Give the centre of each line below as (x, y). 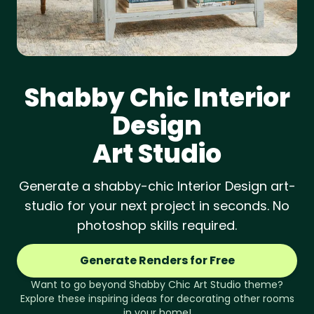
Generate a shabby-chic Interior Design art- (157, 186)
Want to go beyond (80, 285)
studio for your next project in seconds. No (157, 206)
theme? (262, 285)
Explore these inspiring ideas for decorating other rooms (157, 299)
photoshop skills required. (157, 225)
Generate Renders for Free (157, 260)
